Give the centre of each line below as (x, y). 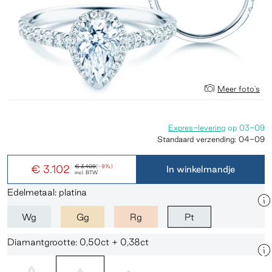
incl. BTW (86, 172)
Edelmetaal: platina (47, 192)
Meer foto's (239, 89)
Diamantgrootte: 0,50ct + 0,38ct (78, 242)
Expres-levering (197, 127)
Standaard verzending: (198, 139)
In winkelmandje (200, 169)
